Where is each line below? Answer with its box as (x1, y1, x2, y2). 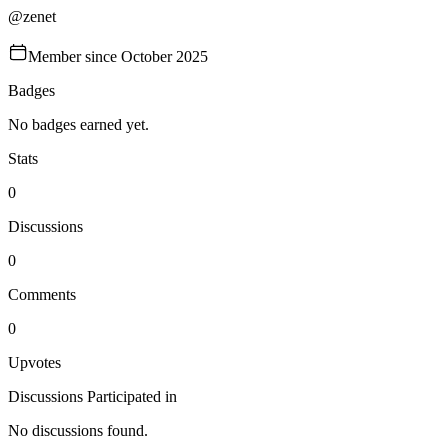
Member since (28, 48, 121, 65)
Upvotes (8, 354, 61, 371)
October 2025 (121, 48, 208, 65)
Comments (8, 286, 76, 303)
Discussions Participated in (8, 388, 177, 405)
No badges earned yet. (8, 116, 149, 133)
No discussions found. (8, 422, 148, 439)
